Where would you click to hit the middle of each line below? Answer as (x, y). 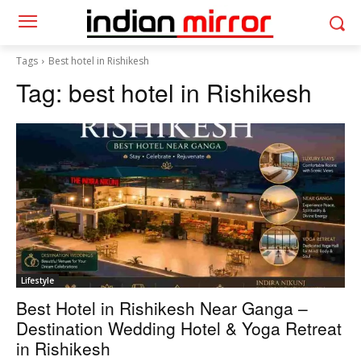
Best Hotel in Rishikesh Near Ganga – (162, 308)
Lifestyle (37, 280)
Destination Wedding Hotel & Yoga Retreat (179, 328)
